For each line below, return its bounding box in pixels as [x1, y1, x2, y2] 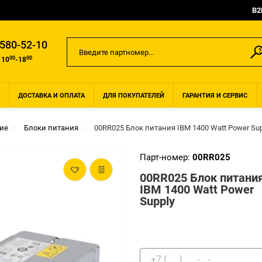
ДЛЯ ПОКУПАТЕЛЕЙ [103, 92, 164, 99]
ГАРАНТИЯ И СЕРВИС [182, 92, 247, 99]
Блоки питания [24, 123, 78, 132]
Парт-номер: [140, 152, 192, 163]
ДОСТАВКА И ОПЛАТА [18, 92, 85, 99]
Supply [140, 194, 175, 208]
